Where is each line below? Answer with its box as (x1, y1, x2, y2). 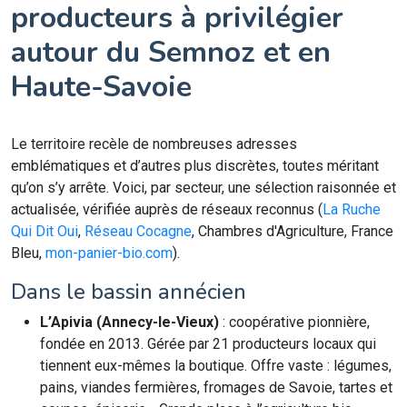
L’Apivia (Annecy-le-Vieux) (40, 313, 219, 331)
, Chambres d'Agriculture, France (192, 223, 393, 240)
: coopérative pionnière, (219, 313, 370, 331)
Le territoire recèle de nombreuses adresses (11, 135, 297, 153)
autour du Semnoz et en (11, 33, 331, 72)
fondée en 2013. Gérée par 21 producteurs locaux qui (40, 335, 376, 352)
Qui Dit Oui (11, 223, 78, 240)
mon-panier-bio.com (45, 244, 173, 262)
